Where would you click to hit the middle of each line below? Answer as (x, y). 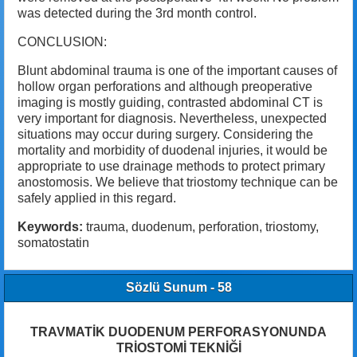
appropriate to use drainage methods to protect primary (171, 167)
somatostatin (53, 243)
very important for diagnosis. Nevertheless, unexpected (172, 119)
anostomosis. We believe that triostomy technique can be (178, 182)
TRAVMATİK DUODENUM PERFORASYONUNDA (178, 332)
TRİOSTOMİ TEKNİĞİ (178, 348)
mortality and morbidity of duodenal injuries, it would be (173, 151)
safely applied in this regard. (97, 198)
